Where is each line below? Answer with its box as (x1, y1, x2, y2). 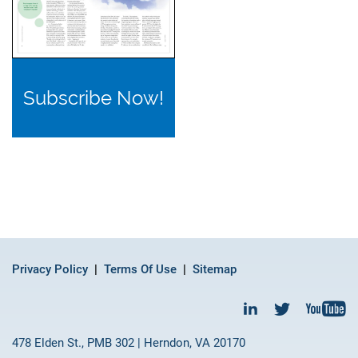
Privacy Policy (12, 261, 88, 276)
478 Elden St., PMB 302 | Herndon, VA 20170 (12, 335, 245, 350)
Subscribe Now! (23, 86, 165, 109)
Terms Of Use (104, 261, 177, 276)
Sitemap (193, 261, 237, 276)
